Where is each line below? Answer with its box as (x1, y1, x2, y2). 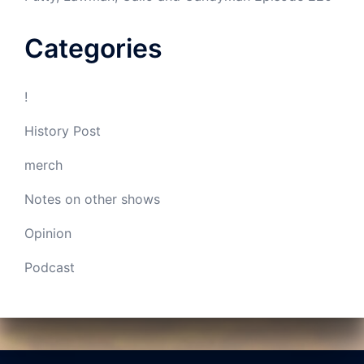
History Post (24, 123, 101, 139)
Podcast (24, 259, 75, 275)
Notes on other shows (24, 191, 160, 207)
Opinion (24, 225, 71, 241)
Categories (24, 32, 162, 64)
